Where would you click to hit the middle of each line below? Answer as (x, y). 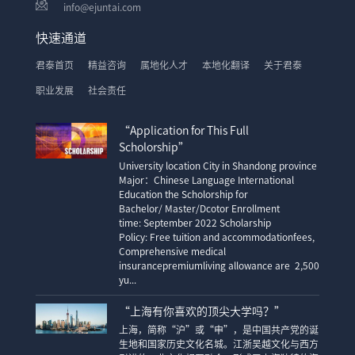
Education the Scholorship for (183, 194)
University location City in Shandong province (219, 166)
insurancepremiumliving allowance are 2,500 (219, 265)
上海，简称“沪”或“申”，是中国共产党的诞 (218, 330)
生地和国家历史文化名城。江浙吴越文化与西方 (218, 344)
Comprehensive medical (172, 251)
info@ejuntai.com (102, 7)
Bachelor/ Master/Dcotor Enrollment (199, 208)
